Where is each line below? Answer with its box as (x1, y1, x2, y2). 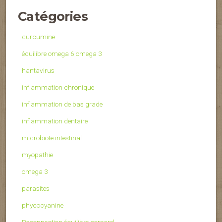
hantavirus (22, 66, 55, 75)
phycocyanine (22, 201, 63, 210)
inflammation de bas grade (22, 100, 103, 109)
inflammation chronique (22, 83, 94, 92)
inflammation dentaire (22, 117, 88, 125)
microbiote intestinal (22, 134, 82, 142)
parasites (22, 184, 50, 193)
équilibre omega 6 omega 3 (22, 50, 102, 58)
